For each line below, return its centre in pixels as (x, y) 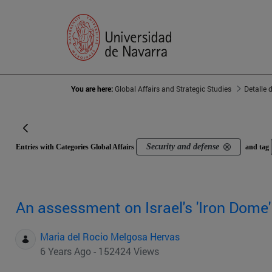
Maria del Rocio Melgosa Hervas (110, 237)
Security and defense (183, 147)
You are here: (93, 89)
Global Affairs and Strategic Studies (173, 89)
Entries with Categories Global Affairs (76, 147)
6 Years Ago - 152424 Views (100, 251)
